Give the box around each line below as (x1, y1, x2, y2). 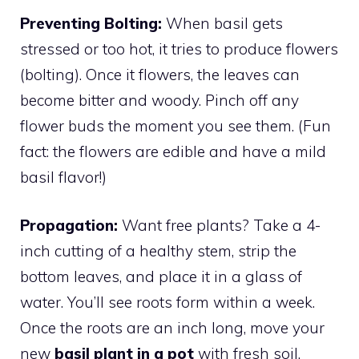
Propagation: (20, 216, 118, 236)
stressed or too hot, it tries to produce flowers (20, 38, 338, 58)
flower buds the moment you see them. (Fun (20, 115, 331, 135)
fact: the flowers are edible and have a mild (20, 141, 326, 161)
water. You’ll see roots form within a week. (20, 292, 315, 313)
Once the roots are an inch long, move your (20, 318, 325, 338)
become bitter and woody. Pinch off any (20, 90, 299, 110)
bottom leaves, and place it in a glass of (20, 267, 302, 287)
